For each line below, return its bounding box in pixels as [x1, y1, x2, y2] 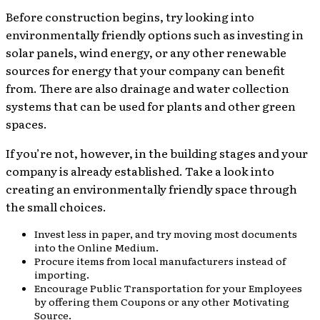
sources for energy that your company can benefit [6, 61, 285, 79]
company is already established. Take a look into [6, 162, 274, 180]
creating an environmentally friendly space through [6, 180, 297, 198]
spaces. [6, 115, 47, 133]
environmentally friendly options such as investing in [6, 26, 304, 44]
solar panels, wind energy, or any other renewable [6, 44, 286, 61]
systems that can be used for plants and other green [6, 97, 296, 115]
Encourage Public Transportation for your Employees [34, 281, 302, 296]
